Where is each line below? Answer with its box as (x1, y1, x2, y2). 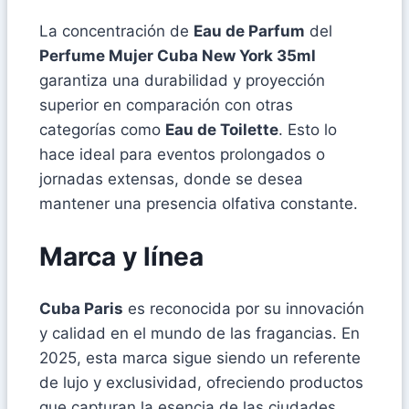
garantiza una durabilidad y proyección (39, 70, 325, 89)
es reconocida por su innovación (123, 299, 364, 319)
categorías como (39, 120, 165, 139)
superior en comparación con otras (39, 95, 293, 114)
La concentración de (39, 21, 194, 40)
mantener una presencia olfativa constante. (39, 194, 358, 213)
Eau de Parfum (194, 21, 305, 40)
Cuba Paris (39, 299, 123, 319)
